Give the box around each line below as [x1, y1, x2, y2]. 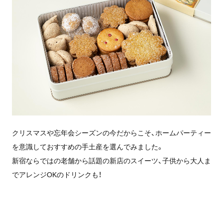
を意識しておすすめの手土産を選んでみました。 [11, 141, 164, 152]
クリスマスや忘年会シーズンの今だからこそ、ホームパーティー [11, 127, 211, 138]
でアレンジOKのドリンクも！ [11, 169, 102, 180]
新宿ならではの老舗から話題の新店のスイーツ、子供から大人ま [11, 155, 211, 166]
